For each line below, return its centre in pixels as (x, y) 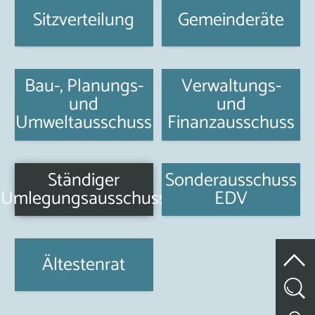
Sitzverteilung (84, 20)
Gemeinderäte (231, 20)
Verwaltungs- (231, 86)
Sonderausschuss (231, 180)
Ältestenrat (84, 264)
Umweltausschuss (84, 122)
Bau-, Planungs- (84, 86)
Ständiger (84, 180)
